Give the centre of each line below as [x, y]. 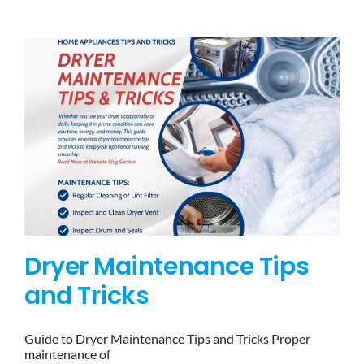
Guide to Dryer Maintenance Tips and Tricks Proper [167, 339]
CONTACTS [182, 144]
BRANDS [182, 90]
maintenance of [67, 354]
